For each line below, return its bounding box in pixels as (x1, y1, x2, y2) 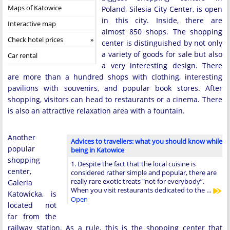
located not (8, 200, 56, 210)
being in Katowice (71, 145, 124, 155)
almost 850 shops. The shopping (102, 27, 222, 36)
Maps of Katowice (8, 3, 62, 12)
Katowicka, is (8, 189, 56, 199)
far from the (8, 212, 56, 221)
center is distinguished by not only (102, 38, 222, 48)
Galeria (8, 178, 32, 187)
